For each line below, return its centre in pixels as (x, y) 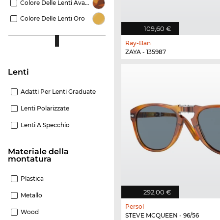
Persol (135, 207)
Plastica (32, 179)
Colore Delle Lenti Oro (53, 19)
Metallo (31, 195)
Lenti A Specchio (45, 125)
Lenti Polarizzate (45, 109)
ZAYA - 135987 (146, 52)
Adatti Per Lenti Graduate (58, 92)
